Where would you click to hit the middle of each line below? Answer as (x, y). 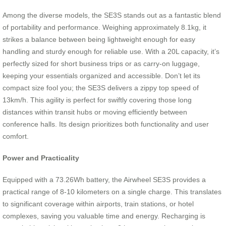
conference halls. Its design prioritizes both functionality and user (106, 124)
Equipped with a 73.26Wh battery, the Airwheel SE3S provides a (104, 179)
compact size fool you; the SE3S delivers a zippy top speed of (101, 88)
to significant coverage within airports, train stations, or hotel (98, 204)
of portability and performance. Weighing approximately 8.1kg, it (104, 27)
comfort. (16, 136)
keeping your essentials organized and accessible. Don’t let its (101, 76)
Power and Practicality (41, 158)
